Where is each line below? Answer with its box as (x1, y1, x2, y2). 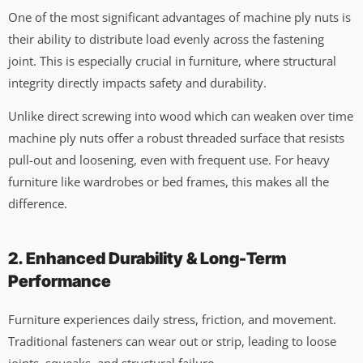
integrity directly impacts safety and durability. (8, 74, 267, 91)
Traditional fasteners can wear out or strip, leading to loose (8, 333, 336, 350)
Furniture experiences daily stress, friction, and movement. (8, 311, 336, 328)
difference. (8, 195, 67, 212)
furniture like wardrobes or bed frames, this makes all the (8, 173, 329, 190)
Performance (8, 271, 111, 292)
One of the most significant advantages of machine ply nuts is (8, 8, 351, 25)
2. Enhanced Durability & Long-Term (8, 249, 286, 269)
